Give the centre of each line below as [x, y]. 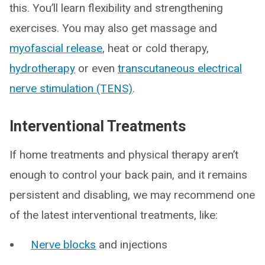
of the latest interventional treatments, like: [114, 215]
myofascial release [56, 48]
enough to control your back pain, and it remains [128, 175]
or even [96, 68]
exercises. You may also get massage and [113, 28]
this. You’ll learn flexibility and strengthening [116, 8]
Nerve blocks [63, 245]
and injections [132, 245]
